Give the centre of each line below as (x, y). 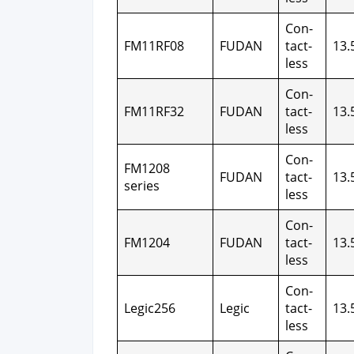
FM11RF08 (154, 46)
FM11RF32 (154, 111)
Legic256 (150, 308)
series (142, 186)
